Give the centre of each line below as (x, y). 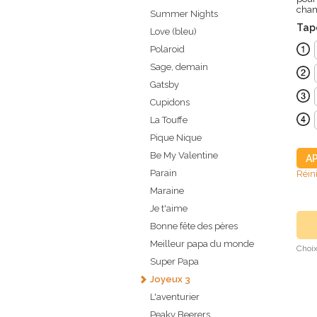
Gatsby (165, 85)
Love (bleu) (173, 32)
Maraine (167, 191)
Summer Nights (184, 14)
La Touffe (169, 120)
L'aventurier (175, 297)
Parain (163, 173)
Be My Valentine (184, 156)
